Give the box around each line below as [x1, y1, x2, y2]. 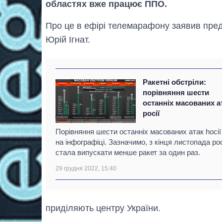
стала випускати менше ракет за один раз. [55, 148, 200, 157]
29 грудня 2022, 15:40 [55, 165, 116, 172]
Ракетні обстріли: [143, 77, 207, 86]
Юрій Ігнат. [46, 34, 90, 45]
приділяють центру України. [46, 203, 161, 213]
